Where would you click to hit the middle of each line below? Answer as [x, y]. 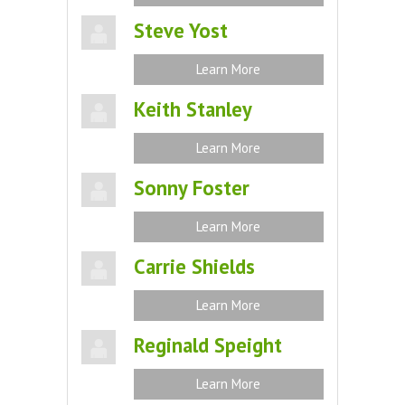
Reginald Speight [207, 345]
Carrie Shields [194, 266]
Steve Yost [180, 30]
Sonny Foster [191, 188]
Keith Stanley [193, 109]
